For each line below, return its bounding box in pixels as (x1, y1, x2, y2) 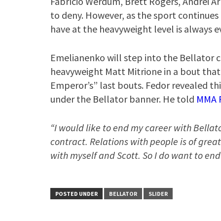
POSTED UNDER (55, 189, 98, 197)
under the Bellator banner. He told (50, 92, 196, 105)
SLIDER (148, 189, 168, 197)
